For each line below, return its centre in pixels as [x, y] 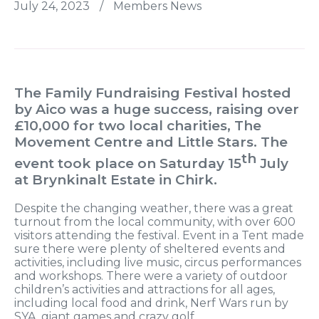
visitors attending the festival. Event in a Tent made [159, 235]
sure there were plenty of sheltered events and [150, 249]
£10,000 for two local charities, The [138, 125]
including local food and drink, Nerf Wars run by [151, 303]
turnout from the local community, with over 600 [155, 221]
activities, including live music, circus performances [158, 262]
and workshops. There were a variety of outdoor [151, 276]
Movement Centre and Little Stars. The [151, 142]
